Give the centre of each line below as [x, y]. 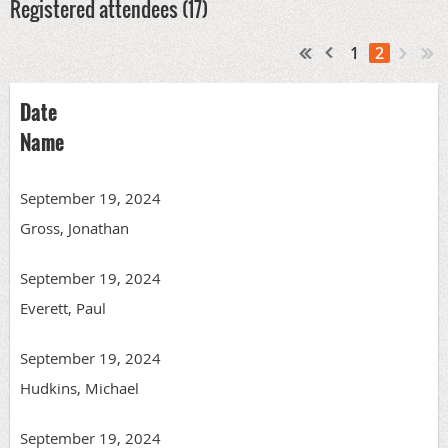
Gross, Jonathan [74, 227]
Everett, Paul [63, 307]
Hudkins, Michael [79, 387]
